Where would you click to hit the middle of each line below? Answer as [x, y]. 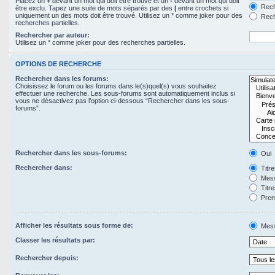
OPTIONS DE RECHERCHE [58, 64]
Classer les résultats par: [55, 240]
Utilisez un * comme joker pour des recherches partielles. [100, 42]
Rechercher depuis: [47, 258]
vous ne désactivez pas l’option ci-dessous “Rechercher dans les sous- [122, 101]
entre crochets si [202, 8]
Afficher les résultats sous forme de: [74, 225]
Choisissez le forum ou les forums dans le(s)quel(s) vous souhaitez [116, 86]
